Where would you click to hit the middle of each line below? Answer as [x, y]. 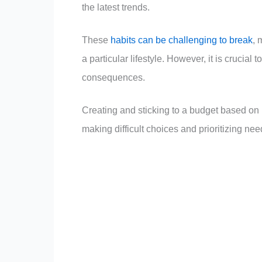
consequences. [113, 77]
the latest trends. [116, 7]
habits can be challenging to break [182, 40]
